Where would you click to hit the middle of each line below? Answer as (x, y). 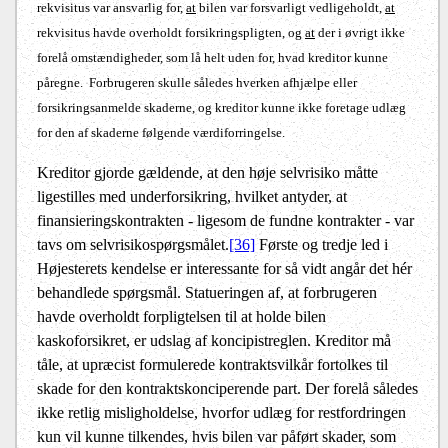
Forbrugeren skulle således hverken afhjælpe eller (223, 83)
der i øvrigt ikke (360, 33)
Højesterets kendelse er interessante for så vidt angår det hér (224, 269)
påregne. (60, 83)
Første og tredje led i (321, 245)
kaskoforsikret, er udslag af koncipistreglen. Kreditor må (214, 341)
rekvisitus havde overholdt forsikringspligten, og (171, 33)
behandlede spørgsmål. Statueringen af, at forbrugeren (207, 293)
